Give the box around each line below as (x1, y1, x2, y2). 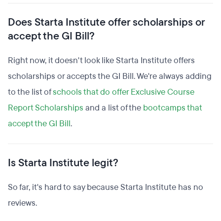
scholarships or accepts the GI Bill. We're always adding (8, 71, 212, 82)
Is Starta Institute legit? (8, 156, 118, 170)
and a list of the (83, 102, 143, 113)
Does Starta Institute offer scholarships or (8, 15, 205, 29)
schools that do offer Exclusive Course (53, 86, 194, 98)
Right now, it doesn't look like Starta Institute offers (8, 55, 195, 66)
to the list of (8, 86, 53, 98)
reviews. (8, 197, 37, 209)
